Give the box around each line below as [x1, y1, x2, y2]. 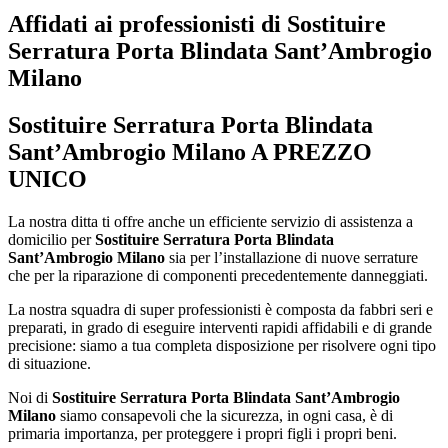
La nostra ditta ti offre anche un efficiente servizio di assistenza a [8, 212, 413, 230]
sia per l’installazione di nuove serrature [165, 248, 418, 266]
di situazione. [8, 354, 91, 372]
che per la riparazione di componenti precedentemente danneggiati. [8, 266, 428, 284]
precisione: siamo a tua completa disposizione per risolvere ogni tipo [8, 336, 436, 354]
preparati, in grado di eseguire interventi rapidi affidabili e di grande [8, 318, 432, 336]
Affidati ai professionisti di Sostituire [8, 11, 386, 38]
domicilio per [8, 230, 95, 248]
